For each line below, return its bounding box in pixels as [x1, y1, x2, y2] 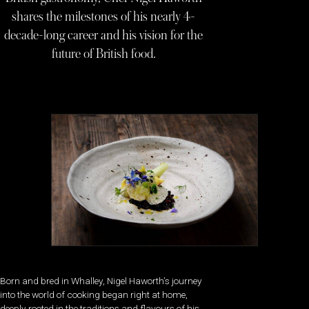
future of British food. [51, 46, 156, 61]
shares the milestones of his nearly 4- [12, 9, 195, 23]
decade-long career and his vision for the [4, 28, 203, 42]
